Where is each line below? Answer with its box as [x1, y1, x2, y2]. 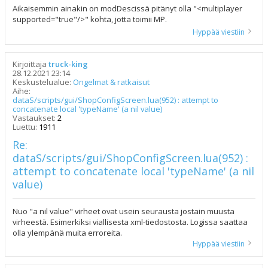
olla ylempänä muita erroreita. [13, 227, 122, 238]
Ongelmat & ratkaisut [73, 76, 150, 87]
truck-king [48, 58, 88, 69]
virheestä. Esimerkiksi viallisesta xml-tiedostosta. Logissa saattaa [13, 216, 248, 227]
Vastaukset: [13, 112, 57, 123]
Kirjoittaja [13, 58, 48, 69]
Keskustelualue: [13, 76, 73, 87]
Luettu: [13, 121, 39, 132]
